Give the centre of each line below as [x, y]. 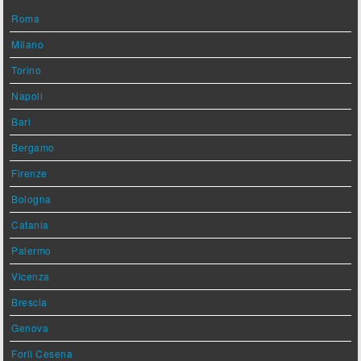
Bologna [31, 199]
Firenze [29, 173]
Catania [30, 225]
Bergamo [33, 147]
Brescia [29, 302]
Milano [28, 44]
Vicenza [31, 276]
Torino [27, 70]
